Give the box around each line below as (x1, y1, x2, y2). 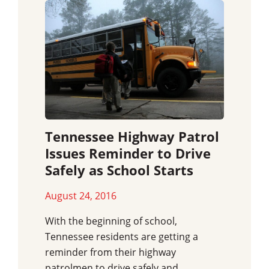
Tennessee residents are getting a (45, 230, 198, 244)
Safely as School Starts (45, 161, 193, 180)
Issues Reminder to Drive (45, 144, 211, 163)
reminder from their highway (45, 246, 176, 259)
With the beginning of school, (45, 214, 177, 228)
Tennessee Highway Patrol (45, 127, 219, 147)
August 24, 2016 (45, 189, 116, 203)
